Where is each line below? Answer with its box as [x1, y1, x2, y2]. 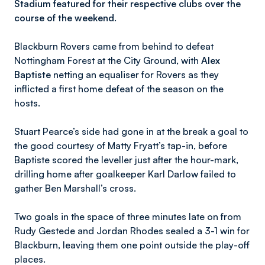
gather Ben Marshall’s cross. [14, 182, 136, 194]
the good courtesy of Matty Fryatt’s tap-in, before [14, 140, 227, 151]
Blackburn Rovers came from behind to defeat [14, 40, 214, 52]
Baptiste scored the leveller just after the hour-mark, [14, 154, 238, 166]
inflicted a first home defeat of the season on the [14, 83, 224, 95]
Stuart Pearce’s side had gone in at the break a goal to [14, 125, 248, 137]
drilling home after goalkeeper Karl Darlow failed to [14, 168, 236, 180]
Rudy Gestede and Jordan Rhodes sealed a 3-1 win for [14, 225, 250, 237]
